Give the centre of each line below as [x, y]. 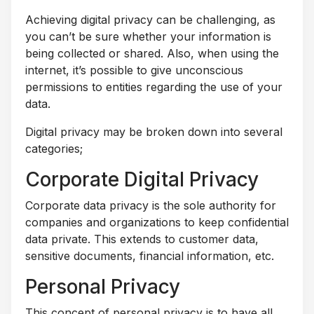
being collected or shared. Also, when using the [152, 54]
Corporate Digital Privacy [142, 180]
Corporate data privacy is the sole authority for [151, 206]
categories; [54, 149]
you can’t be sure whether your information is [148, 37]
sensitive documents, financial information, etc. [150, 256]
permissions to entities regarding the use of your [154, 87]
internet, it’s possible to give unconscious [134, 70]
